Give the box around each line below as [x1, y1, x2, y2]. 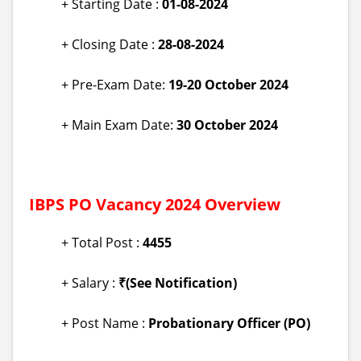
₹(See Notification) [118, 274, 237, 292]
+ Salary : [61, 274, 118, 292]
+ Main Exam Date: [61, 116, 176, 134]
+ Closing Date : [61, 35, 158, 53]
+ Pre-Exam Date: [61, 76, 168, 93]
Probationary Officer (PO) [148, 314, 310, 332]
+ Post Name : [61, 314, 148, 332]
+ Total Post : [61, 234, 143, 251]
